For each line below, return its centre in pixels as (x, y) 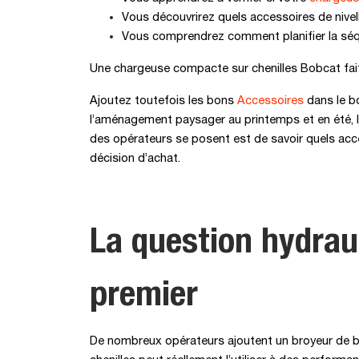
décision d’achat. (135, 159)
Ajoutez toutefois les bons (163, 101)
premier (144, 292)
